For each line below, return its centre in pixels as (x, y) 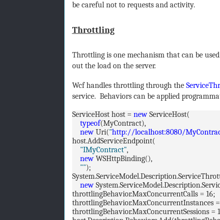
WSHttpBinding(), (123, 158)
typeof (90, 123)
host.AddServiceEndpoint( (113, 141)
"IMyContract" (103, 150)
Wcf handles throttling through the (129, 85)
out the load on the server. (114, 66)
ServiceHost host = (103, 114)
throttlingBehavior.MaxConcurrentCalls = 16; (143, 194)
